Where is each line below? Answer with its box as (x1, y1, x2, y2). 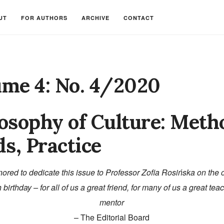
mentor (99, 196, 124, 208)
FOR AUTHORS (21, 14, 67, 21)
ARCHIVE (81, 14, 109, 21)
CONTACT (123, 14, 154, 21)
